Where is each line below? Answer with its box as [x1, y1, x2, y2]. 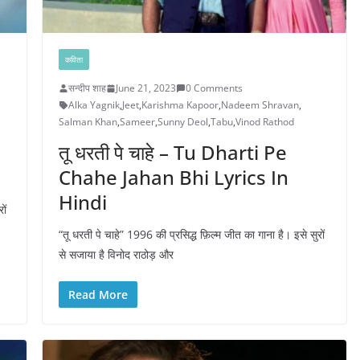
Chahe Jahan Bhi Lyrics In [58, 164, 288, 191]
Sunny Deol [157, 115, 208, 129]
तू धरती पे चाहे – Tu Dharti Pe [58, 139, 287, 166]
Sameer [119, 115, 155, 129]
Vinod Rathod [235, 115, 294, 129]
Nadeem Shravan [220, 98, 299, 112]
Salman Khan [58, 115, 117, 129]
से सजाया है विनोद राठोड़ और [58, 247, 174, 263]
